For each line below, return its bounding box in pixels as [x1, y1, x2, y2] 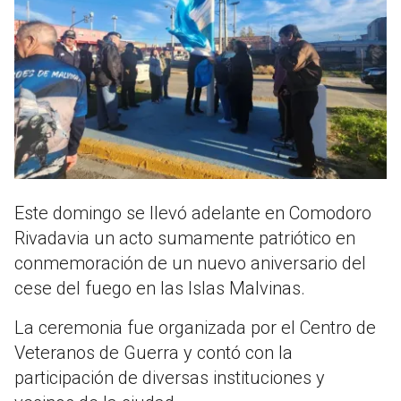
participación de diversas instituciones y [14, 367, 325, 389]
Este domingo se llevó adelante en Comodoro [14, 202, 371, 225]
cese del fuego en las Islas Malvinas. [14, 277, 310, 300]
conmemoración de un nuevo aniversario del [14, 252, 366, 275]
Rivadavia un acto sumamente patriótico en [14, 227, 355, 250]
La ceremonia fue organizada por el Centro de [14, 317, 376, 339]
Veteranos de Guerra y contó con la [14, 342, 293, 364]
